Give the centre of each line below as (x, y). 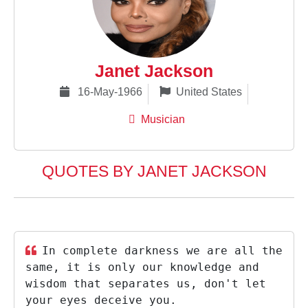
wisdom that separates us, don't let (146, 284)
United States (209, 92)
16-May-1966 (109, 92)
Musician (163, 119)
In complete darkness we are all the (162, 251)
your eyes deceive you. (101, 300)
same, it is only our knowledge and (142, 267)
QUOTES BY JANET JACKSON (154, 171)
